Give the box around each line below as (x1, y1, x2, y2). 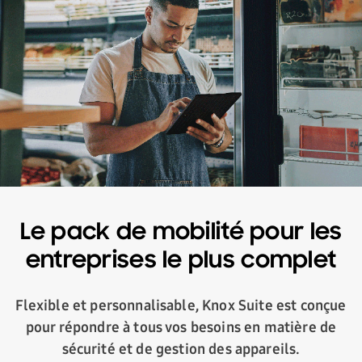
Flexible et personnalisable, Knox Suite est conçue (15, 297, 347, 315)
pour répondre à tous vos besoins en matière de (25, 318, 337, 337)
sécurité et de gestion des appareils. (61, 340, 301, 359)
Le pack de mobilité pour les (19, 221, 343, 246)
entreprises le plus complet (25, 249, 337, 275)
